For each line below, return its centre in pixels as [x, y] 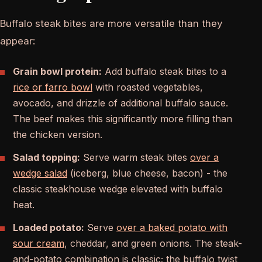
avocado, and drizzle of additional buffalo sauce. [120, 103]
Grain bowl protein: [57, 72]
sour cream [39, 244]
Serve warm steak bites [135, 158]
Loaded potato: [49, 228]
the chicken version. [58, 135]
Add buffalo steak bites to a [164, 72]
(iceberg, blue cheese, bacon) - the [147, 173]
